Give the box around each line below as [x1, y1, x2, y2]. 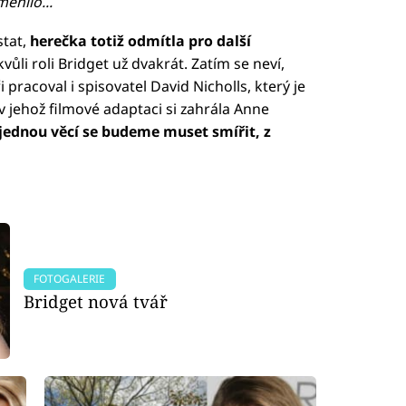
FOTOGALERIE [34, 271, 106, 287]
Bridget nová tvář [24, 290, 169, 314]
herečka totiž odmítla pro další [29, 31, 251, 52]
